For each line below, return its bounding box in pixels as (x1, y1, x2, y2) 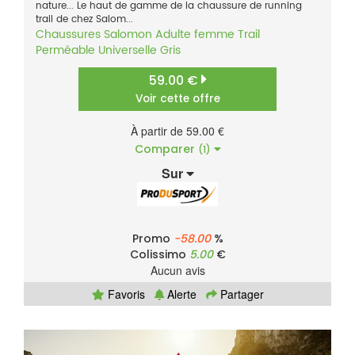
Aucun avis (150, 262, 205, 279)
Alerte (163, 286, 197, 303)
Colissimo (129, 246, 189, 263)
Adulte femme (155, 25, 235, 44)
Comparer (134, 141, 198, 158)
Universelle (98, 41, 157, 60)
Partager (216, 286, 264, 303)
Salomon (104, 25, 152, 44)
